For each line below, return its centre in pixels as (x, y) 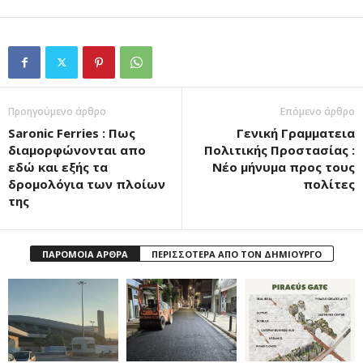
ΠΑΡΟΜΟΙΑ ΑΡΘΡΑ (85, 254)
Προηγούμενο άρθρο (57, 112)
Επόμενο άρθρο (318, 112)
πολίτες (329, 184)
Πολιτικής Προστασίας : (280, 150)
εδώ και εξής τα (58, 167)
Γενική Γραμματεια (296, 133)
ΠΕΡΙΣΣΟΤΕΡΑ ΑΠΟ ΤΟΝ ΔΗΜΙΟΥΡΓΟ (236, 254)
